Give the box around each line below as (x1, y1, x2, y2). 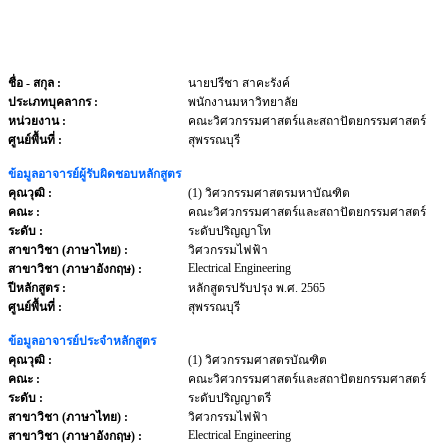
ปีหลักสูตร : (8, 281, 66, 295)
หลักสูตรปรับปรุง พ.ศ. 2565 (188, 281, 325, 295)
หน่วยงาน (8, 114, 62, 128)
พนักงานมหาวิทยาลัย (188, 95, 298, 109)
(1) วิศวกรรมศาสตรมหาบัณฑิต (188, 186, 350, 200)
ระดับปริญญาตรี (188, 391, 271, 405)
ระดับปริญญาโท (188, 224, 271, 238)
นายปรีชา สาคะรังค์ (188, 76, 290, 90)
